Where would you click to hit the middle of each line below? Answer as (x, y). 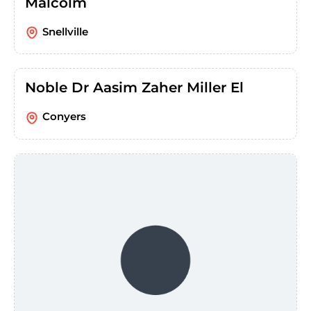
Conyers (64, 117)
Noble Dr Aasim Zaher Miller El (134, 88)
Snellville (65, 31)
